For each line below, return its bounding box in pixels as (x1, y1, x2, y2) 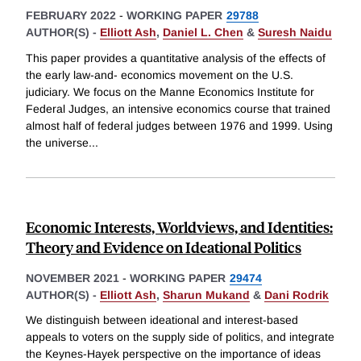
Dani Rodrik (264, 288, 329, 301)
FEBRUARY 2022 (26, 9, 116, 23)
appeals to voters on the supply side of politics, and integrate (26, 330, 334, 344)
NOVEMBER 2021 (26, 271, 119, 284)
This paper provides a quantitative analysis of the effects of (26, 51, 326, 64)
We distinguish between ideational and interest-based (26, 313, 298, 327)
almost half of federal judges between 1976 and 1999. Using (26, 118, 333, 132)
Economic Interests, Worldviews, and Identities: (26, 216, 333, 237)
